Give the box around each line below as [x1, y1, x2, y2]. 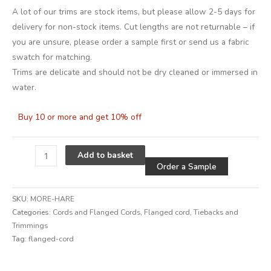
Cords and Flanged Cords [53, 207, 140, 217]
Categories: [12, 207, 53, 217]
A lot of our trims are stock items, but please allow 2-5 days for [12, 6, 255, 18]
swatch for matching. [12, 51, 92, 64]
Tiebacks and [194, 207, 238, 217]
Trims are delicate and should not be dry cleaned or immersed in [12, 67, 258, 79]
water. [12, 82, 36, 94]
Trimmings [12, 220, 48, 230]
